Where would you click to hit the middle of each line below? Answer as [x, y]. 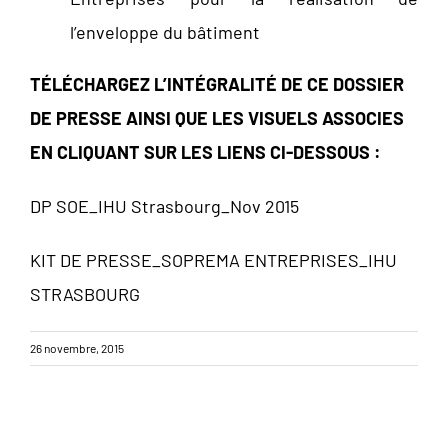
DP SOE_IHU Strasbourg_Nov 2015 [164, 206]
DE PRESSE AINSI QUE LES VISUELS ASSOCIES [217, 118]
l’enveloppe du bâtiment [165, 32]
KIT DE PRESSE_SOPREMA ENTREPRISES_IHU [213, 260]
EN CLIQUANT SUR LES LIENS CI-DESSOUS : [205, 152]
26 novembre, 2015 [77, 348]
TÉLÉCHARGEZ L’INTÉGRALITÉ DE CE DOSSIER [217, 84]
